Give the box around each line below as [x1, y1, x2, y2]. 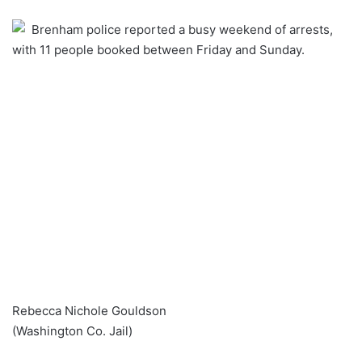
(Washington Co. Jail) [12, 323, 133, 339]
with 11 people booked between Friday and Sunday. [12, 41, 305, 57]
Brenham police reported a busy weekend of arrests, [32, 21, 333, 37]
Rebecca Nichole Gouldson [12, 303, 166, 319]
